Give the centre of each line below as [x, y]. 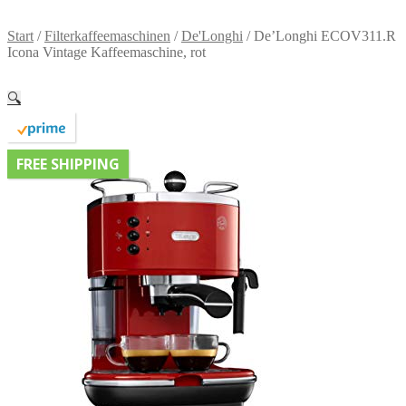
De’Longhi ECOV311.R [325, 35]
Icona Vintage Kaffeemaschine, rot [106, 52]
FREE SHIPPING [68, 164]
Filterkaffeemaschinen [107, 35]
